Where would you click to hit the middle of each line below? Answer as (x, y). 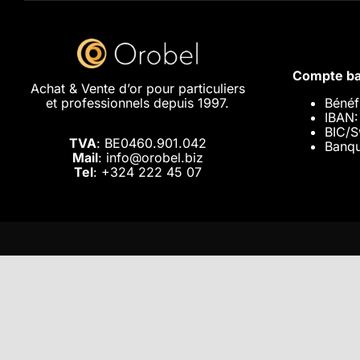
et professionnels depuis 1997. (138, 102)
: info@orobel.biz (150, 157)
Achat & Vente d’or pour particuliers (137, 88)
